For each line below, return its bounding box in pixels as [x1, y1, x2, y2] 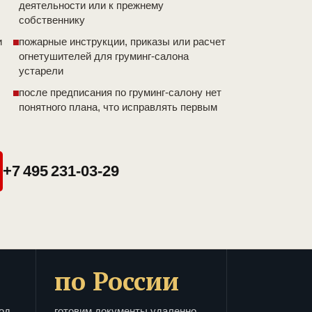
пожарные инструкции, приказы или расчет [19, 36, 226, 48]
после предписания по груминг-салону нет [19, 86, 221, 99]
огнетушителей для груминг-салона [19, 50, 189, 63]
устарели [19, 65, 63, 77]
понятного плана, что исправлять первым [19, 101, 217, 114]
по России [54, 265, 179, 298]
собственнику [19, 14, 85, 26]
